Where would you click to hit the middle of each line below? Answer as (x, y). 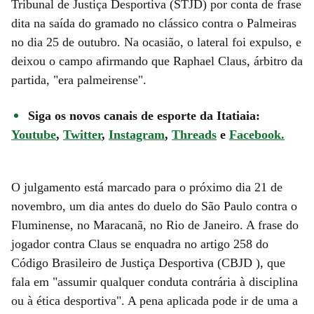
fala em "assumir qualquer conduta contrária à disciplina (155, 281)
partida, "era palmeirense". (79, 80)
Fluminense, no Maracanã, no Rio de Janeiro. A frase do (155, 225)
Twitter (82, 134)
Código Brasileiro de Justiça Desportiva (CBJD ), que (148, 262)
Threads (194, 134)
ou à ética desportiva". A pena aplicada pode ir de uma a (155, 300)
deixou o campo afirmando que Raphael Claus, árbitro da (157, 61)
